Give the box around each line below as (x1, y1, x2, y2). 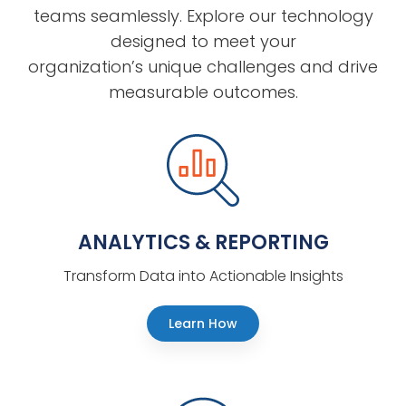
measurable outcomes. (108, 80, 298, 103)
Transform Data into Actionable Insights (63, 265, 343, 286)
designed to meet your (110, 29, 296, 53)
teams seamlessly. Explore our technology (33, 4, 373, 27)
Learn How (169, 314, 237, 333)
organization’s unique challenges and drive (28, 54, 378, 78)
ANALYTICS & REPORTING (77, 227, 329, 256)
